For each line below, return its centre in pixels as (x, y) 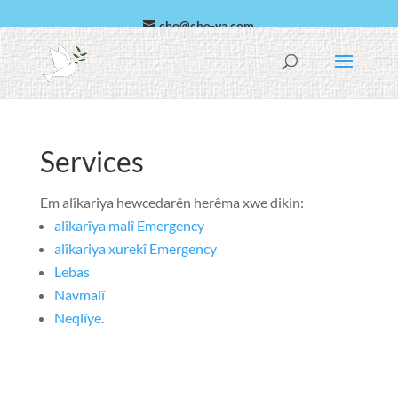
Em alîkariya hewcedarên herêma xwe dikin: (171, 202)
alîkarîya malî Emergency (129, 225)
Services (92, 161)
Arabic (126, 52)
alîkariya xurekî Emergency (135, 248)
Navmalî (79, 295)
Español (210, 52)
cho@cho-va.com (207, 25)
